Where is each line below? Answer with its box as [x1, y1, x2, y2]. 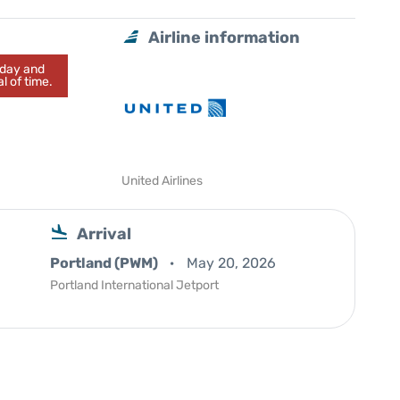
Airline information [148, 28, 301, 47]
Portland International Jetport [50, 278, 219, 293]
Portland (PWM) [50, 254, 161, 271]
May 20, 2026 [187, 254, 276, 271]
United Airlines [121, 173, 204, 188]
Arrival [77, 224, 131, 244]
